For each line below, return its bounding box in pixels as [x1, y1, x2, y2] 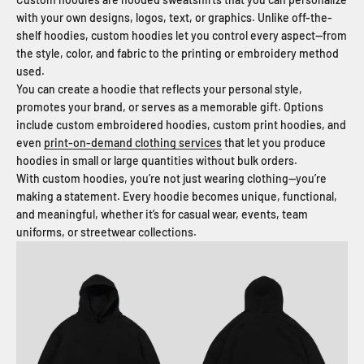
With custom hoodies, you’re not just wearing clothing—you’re [16, 171, 327, 185]
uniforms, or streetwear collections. [16, 224, 197, 239]
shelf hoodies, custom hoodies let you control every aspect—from [16, 28, 347, 42]
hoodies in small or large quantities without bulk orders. [16, 153, 297, 167]
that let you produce [222, 135, 326, 149]
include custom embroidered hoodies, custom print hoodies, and [16, 117, 346, 132]
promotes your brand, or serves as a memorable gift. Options [16, 99, 323, 114]
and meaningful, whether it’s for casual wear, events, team [16, 206, 308, 221]
